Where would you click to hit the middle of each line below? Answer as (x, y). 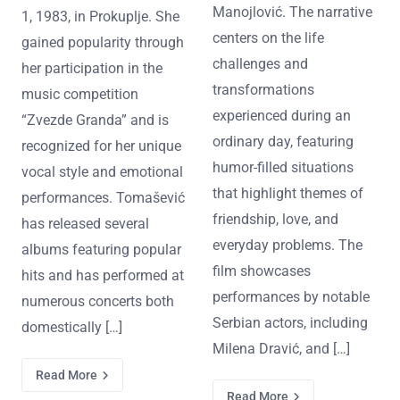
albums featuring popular (101, 249)
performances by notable (291, 296)
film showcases (262, 271)
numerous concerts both (98, 301)
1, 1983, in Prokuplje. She (100, 16)
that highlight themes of (288, 193)
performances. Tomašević (103, 197)
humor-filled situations (283, 167)
